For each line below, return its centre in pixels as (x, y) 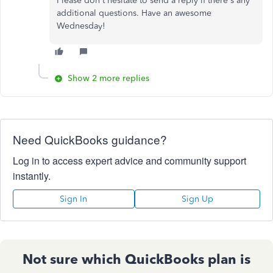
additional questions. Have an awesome (134, 13)
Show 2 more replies (108, 78)
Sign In (74, 199)
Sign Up (197, 199)
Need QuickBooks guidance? (90, 139)
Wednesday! (81, 26)
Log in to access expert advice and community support (129, 161)
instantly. (32, 176)
